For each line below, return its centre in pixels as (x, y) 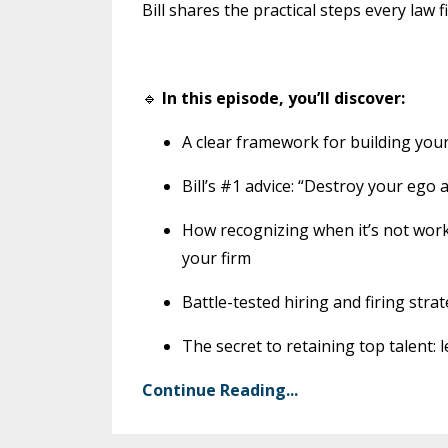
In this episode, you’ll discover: (283, 97)
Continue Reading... (220, 389)
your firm (216, 257)
